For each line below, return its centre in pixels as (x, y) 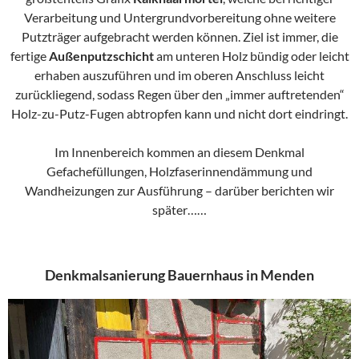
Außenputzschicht (101, 56)
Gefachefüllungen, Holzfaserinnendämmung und (179, 171)
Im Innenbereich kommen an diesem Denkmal (179, 152)
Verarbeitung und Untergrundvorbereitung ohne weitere (179, 18)
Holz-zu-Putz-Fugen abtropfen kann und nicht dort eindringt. (179, 114)
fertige (29, 56)
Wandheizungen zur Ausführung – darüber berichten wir (179, 191)
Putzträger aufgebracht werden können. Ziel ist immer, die (179, 37)
